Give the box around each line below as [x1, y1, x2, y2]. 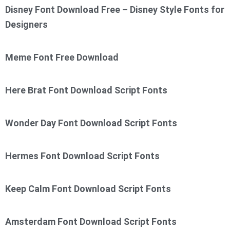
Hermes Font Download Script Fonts [5, 150, 160, 162]
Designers [5, 19, 48, 30]
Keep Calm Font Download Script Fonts [5, 183, 171, 195]
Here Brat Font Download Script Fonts [5, 85, 167, 96]
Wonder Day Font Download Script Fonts [5, 118, 177, 129]
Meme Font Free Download [5, 52, 119, 63]
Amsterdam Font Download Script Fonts [5, 216, 177, 227]
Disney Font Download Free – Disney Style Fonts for [5, 4, 224, 15]
